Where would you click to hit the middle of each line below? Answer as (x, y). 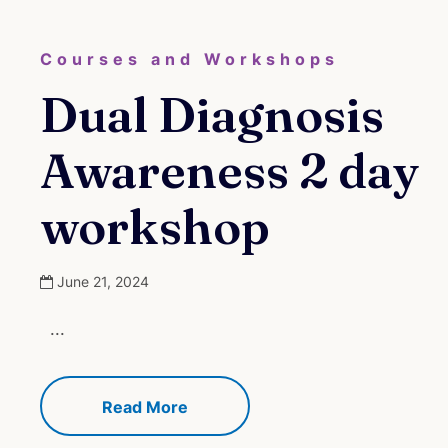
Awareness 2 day (229, 170)
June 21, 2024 (103, 281)
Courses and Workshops (189, 58)
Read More (145, 406)
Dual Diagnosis (212, 114)
